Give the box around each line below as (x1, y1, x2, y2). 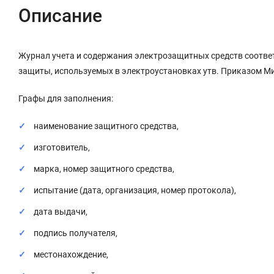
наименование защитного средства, (34, 120, 180, 131)
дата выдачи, (34, 206, 87, 217)
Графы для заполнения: (18, 93, 115, 103)
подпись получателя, (34, 228, 119, 238)
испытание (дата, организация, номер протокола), (34, 185, 236, 195)
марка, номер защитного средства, (34, 163, 176, 174)
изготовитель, (34, 142, 92, 152)
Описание (18, 4, 102, 26)
